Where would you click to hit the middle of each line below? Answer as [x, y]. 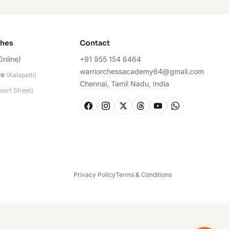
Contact [95, 43]
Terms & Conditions [144, 175]
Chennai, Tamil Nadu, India [124, 84]
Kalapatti [21, 75]
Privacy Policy [95, 175]
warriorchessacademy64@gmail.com [142, 71]
